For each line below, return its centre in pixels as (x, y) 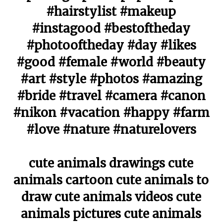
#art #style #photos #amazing (111, 79)
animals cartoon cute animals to (111, 180)
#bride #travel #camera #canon (111, 96)
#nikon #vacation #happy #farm (111, 113)
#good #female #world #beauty (111, 62)
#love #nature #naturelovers (111, 130)
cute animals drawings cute (111, 163)
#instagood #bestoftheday (111, 28)
